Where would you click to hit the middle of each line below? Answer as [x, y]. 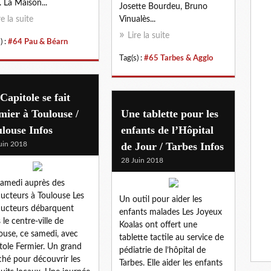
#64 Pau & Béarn [38, 41]
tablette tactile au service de [171, 237]
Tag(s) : [132, 58]
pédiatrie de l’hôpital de [162, 250]
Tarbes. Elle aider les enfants [171, 263]
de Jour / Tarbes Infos [172, 146]
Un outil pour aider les [161, 199]
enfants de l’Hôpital [167, 130]
